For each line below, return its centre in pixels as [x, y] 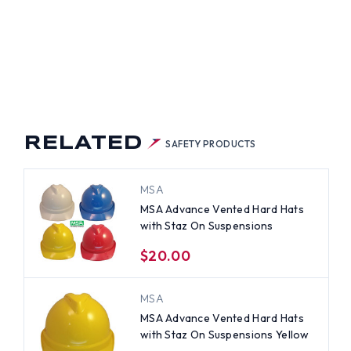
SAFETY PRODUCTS [211, 143]
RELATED [83, 144]
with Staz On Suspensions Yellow [224, 334]
